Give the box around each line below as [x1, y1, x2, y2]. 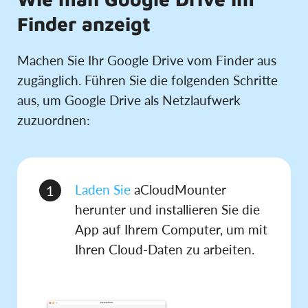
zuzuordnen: [17, 111, 90, 128]
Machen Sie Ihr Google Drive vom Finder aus [17, 52, 276, 68]
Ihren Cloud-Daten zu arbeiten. [75, 241, 254, 257]
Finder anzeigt [17, 12, 151, 35]
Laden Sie [75, 181, 131, 197]
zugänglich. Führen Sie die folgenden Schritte [17, 71, 278, 88]
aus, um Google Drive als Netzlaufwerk [17, 91, 241, 108]
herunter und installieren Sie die [75, 201, 260, 217]
